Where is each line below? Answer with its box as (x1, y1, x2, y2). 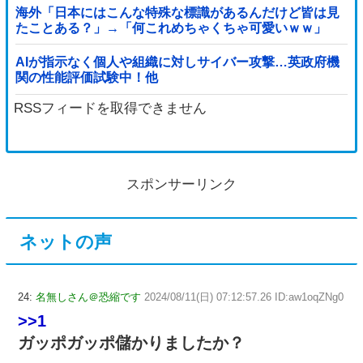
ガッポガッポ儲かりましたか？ (18, 333, 245, 352)
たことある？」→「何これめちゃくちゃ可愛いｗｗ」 (15, 20, 327, 35)
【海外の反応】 (15, 36, 106, 50)
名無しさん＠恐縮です (36, 290, 141, 303)
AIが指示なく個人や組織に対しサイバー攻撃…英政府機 (15, 55, 340, 70)
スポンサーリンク (126, 176, 237, 192)
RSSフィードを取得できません (13, 100, 207, 116)
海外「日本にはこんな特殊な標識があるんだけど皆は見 (15, 5, 340, 19)
